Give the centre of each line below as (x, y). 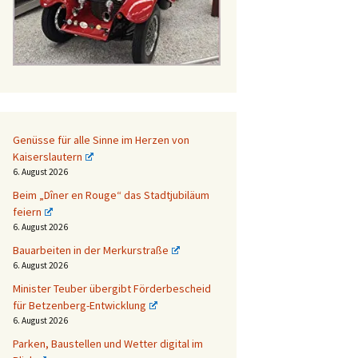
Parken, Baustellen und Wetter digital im (108, 343)
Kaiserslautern (48, 156)
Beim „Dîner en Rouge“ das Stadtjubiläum (111, 195)
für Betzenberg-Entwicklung (80, 305)
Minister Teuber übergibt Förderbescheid (112, 288)
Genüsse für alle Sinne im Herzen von (101, 139)
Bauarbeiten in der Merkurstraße (91, 250)
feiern (27, 211)
